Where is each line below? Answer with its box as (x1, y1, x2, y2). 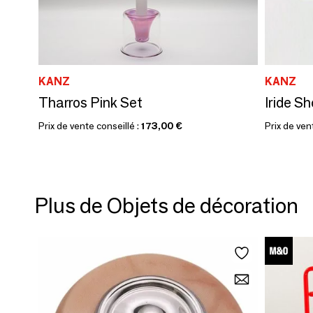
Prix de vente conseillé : (38, 119, 141, 132)
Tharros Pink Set (38, 94, 143, 111)
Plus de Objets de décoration (35, 192, 298, 219)
